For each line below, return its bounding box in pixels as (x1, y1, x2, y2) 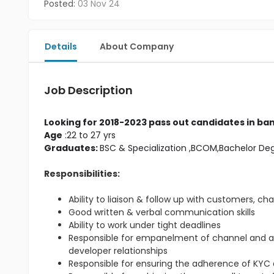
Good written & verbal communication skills (68, 206, 255, 218)
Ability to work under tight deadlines (68, 219, 221, 231)
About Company (100, 40, 174, 53)
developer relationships (68, 245, 168, 257)
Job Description (44, 83, 133, 98)
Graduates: (44, 142, 100, 154)
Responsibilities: (44, 168, 120, 180)
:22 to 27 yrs (62, 129, 116, 141)
